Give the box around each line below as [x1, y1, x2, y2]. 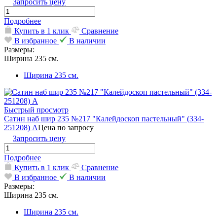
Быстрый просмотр [4, 105, 69, 114]
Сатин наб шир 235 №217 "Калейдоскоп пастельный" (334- [4, 114, 204, 123]
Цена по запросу [38, 123, 94, 132]
